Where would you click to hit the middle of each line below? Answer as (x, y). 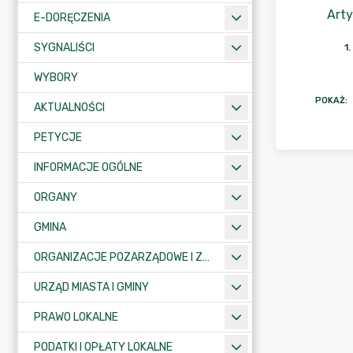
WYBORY (56, 78)
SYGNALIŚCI (64, 48)
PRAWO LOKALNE (76, 317)
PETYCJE (58, 137)
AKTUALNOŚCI (69, 108)
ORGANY (56, 197)
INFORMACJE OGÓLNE (88, 167)
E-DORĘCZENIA (72, 18)
